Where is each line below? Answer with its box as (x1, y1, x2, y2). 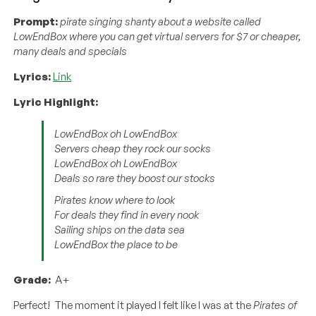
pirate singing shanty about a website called (60, 15, 262, 29)
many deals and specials (13, 44, 128, 59)
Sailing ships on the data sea (54, 223, 186, 237)
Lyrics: (13, 70, 51, 84)
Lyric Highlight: (13, 95, 99, 109)
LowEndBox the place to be (54, 238, 178, 252)
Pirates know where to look (54, 193, 176, 207)
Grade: (13, 273, 51, 287)
